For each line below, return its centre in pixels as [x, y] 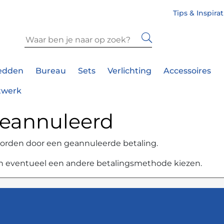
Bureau [51, 71]
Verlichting [129, 71]
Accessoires [187, 71]
